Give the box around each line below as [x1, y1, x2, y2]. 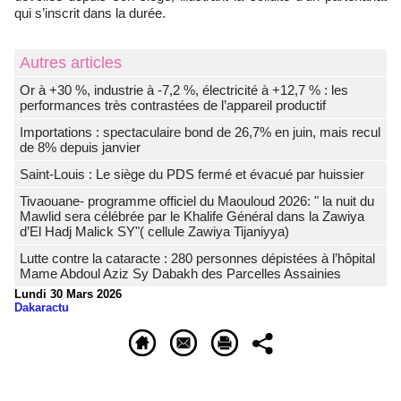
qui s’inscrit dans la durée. [14, 5, 166, 21]
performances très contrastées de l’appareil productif [20, 98, 326, 113]
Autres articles [20, 54, 122, 72]
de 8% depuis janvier [20, 140, 141, 155]
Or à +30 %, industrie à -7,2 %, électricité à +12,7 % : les [20, 82, 348, 98]
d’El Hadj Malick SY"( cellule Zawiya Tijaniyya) [20, 224, 289, 239]
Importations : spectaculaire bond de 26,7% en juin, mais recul [20, 124, 380, 140]
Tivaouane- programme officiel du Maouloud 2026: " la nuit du [20, 193, 374, 209]
